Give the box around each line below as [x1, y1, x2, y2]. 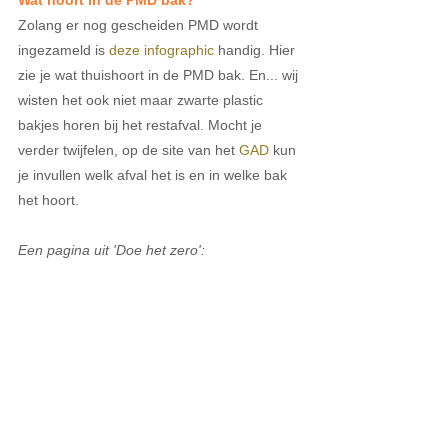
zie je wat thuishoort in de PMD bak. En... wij [18, 67, 302, 84]
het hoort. [18, 192, 79, 209]
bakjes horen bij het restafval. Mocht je [18, 117, 266, 134]
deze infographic [109, 42, 214, 59]
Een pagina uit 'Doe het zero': [18, 242, 205, 259]
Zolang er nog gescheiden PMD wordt [18, 17, 262, 34]
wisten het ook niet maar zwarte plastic [18, 92, 267, 109]
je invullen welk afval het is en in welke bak [18, 167, 291, 184]
